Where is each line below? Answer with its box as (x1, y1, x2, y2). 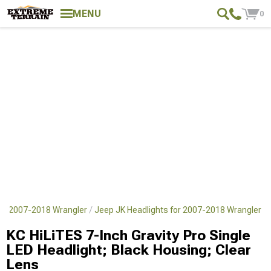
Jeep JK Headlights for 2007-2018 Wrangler (94, 205, 261, 215)
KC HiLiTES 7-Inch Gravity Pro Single (6, 227, 250, 244)
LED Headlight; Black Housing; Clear (6, 241, 251, 258)
